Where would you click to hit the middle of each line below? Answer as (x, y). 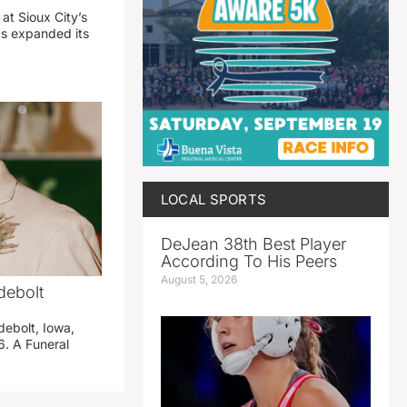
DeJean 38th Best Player (253, 243)
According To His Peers (248, 261)
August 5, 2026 (199, 279)
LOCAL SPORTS (213, 199)
